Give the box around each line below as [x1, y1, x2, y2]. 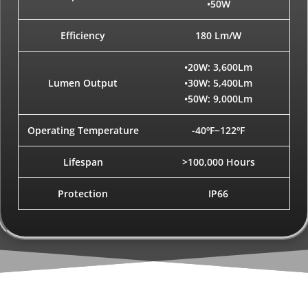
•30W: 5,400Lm [184, 76, 253, 90]
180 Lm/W [195, 29, 242, 43]
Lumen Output [48, 76, 118, 90]
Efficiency [60, 29, 106, 43]
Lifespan [63, 155, 103, 169]
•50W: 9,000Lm [184, 92, 253, 106]
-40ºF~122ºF [192, 124, 245, 137]
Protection [58, 187, 109, 201]
